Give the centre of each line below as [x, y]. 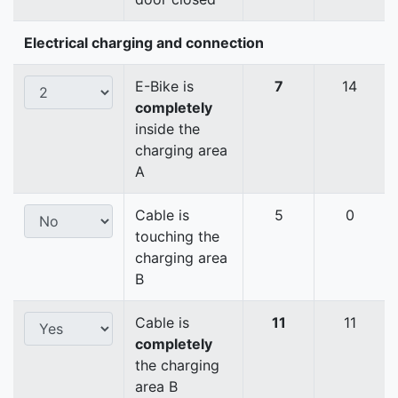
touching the [177, 237]
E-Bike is [164, 87]
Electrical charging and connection [144, 43]
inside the [167, 129]
